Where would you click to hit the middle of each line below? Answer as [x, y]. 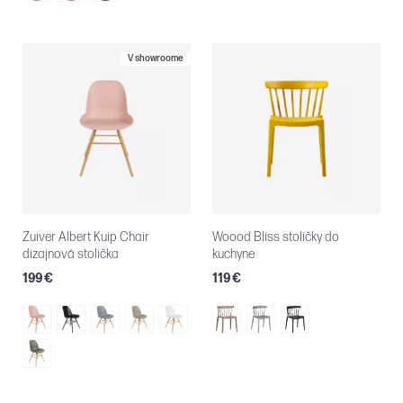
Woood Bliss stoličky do [276, 237]
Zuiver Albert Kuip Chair [86, 237]
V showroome [156, 59]
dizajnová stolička [71, 255]
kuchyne [233, 255]
